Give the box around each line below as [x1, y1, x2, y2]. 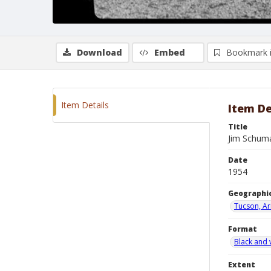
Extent [228, 260, 255, 270]
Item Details [61, 99, 109, 111]
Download [77, 47, 122, 58]
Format [228, 224, 257, 234]
